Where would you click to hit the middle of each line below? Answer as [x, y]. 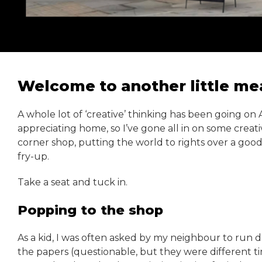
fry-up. [33, 156]
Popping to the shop [90, 210]
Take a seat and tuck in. [73, 182]
